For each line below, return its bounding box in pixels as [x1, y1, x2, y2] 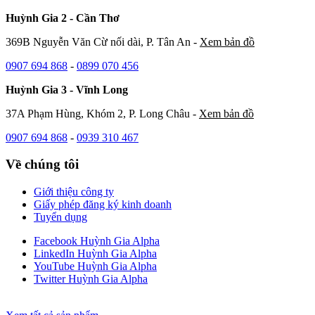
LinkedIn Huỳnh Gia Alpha [34, 247, 157, 260]
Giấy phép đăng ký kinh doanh [34, 198, 172, 211]
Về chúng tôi [6, 157, 79, 172]
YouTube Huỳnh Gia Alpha [34, 260, 157, 273]
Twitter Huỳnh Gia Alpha [34, 273, 148, 285]
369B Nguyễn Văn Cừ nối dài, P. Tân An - [6, 35, 200, 48]
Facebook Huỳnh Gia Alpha [34, 235, 160, 247]
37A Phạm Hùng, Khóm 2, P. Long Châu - [6, 107, 199, 120]
